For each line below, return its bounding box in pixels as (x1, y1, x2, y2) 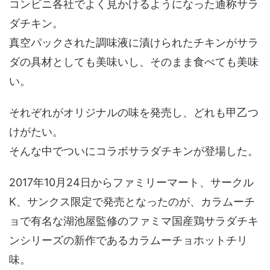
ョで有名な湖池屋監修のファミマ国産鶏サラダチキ (9, 215, 259, 228)
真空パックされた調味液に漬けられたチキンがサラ (9, 36, 259, 49)
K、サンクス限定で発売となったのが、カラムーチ (9, 195, 255, 209)
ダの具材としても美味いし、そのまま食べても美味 (9, 55, 259, 69)
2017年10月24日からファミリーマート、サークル (9, 176, 254, 189)
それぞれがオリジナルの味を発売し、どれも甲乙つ (9, 106, 259, 119)
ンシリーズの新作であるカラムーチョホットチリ (9, 234, 248, 247)
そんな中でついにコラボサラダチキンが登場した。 (9, 145, 259, 158)
